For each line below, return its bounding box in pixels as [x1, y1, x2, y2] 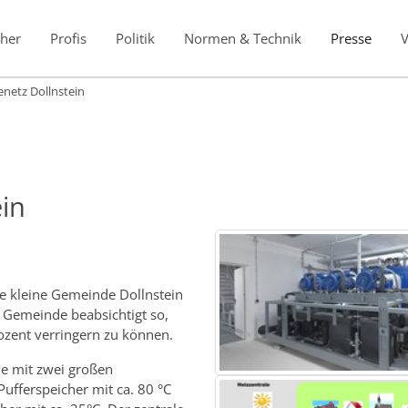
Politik [115, 28, 155, 47]
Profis [49, 28, 87, 47]
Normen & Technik [183, 28, 301, 47]
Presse [330, 28, 372, 47]
